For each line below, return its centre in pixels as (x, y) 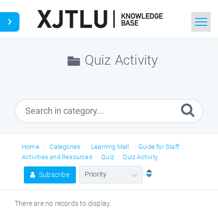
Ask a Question (89, 96)
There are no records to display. (63, 203)
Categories (65, 146)
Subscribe (53, 174)
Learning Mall (110, 146)
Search (77, 72)
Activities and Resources (57, 157)
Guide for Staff (159, 146)
